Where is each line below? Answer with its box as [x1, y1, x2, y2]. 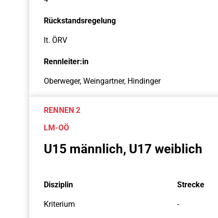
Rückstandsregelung [44, 16, 116, 25]
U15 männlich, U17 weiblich [44, 142, 202, 156]
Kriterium [44, 200, 75, 209]
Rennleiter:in [44, 57, 89, 66]
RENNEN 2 [44, 106, 81, 115]
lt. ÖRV [44, 36, 67, 45]
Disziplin [44, 180, 73, 189]
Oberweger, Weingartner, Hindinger [44, 76, 161, 86]
